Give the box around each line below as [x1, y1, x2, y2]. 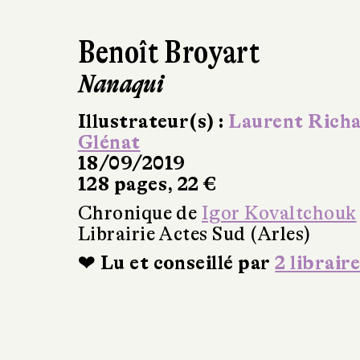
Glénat [77, 131, 141, 153]
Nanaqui [77, 68, 164, 99]
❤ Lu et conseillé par [77, 252, 276, 274]
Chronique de [77, 202, 202, 224]
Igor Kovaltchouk [201, 202, 357, 224]
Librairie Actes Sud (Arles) [77, 223, 311, 245]
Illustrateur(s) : [77, 110, 229, 133]
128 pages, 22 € [77, 173, 217, 195]
